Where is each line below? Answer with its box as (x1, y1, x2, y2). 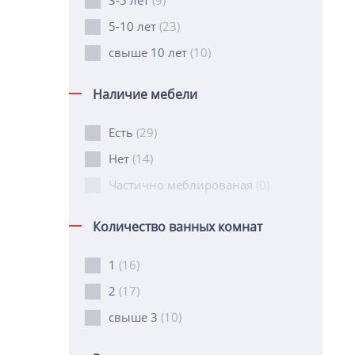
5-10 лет (109, 18, 159, 34)
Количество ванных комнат (93, 218, 262, 235)
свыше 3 (109, 309, 161, 325)
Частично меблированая (109, 177, 256, 193)
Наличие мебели (93, 86, 197, 103)
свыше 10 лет (109, 44, 190, 60)
